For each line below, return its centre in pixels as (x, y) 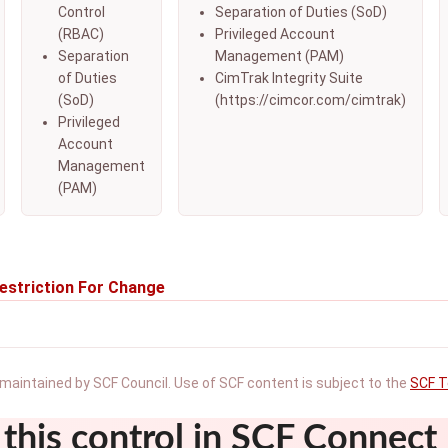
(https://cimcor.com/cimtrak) (310, 100)
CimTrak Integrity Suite (289, 78)
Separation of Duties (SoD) (301, 12)
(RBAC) (81, 34)
